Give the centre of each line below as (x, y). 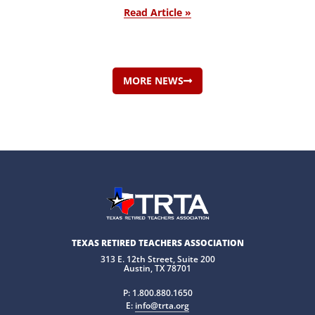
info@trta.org (162, 306)
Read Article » (157, 12)
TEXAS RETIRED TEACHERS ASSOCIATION (157, 243)
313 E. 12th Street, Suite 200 (157, 259)
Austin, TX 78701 (157, 268)
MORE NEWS (153, 81)
